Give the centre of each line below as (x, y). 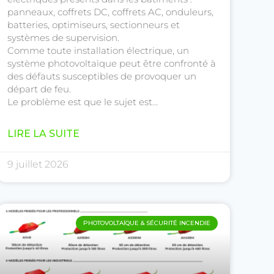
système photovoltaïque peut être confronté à (112, 64)
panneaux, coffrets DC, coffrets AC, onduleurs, (110, 12)
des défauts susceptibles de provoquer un (102, 76)
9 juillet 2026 (38, 165)
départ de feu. (39, 89)
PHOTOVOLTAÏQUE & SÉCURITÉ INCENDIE (147, 223)
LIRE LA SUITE (43, 134)
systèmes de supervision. (63, 38)
